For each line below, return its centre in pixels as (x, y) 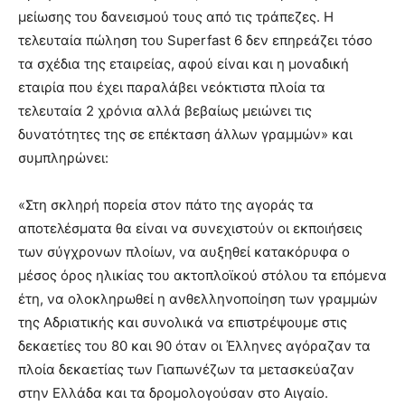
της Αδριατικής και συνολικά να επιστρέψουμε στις (183, 322)
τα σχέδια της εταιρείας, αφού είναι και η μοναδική (184, 64)
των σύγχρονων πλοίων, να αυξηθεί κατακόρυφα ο (184, 252)
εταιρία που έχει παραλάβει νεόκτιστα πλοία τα (172, 87)
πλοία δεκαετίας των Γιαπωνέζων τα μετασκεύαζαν (186, 369)
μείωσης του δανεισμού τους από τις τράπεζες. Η (176, 17)
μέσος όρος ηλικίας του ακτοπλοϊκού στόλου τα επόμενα (202, 275)
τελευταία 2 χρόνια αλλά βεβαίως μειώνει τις (165, 111)
